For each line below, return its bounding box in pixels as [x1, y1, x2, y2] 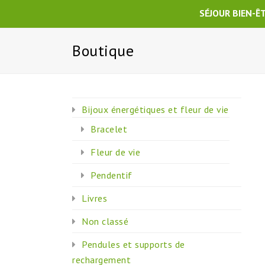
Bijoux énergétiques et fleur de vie [82, 104, 229, 115]
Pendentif [91, 169, 132, 181]
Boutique [72, 41, 134, 60]
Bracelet [91, 123, 127, 135]
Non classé [82, 215, 128, 227]
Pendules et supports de [82, 238, 185, 250]
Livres [82, 192, 107, 204]
